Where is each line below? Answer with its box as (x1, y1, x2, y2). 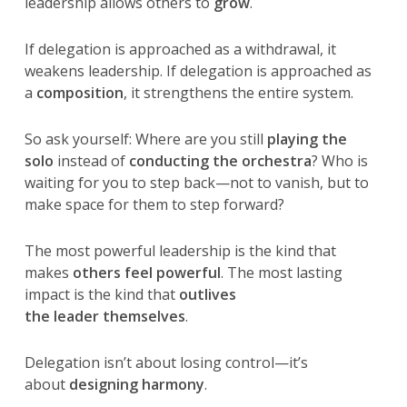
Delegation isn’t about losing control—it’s (24, 352, 308, 372)
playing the (266, 128, 347, 149)
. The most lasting (220, 262, 342, 283)
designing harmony (68, 373, 204, 394)
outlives (178, 283, 236, 304)
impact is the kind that (24, 283, 179, 304)
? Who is (311, 150, 368, 171)
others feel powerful (72, 262, 221, 283)
